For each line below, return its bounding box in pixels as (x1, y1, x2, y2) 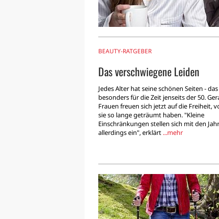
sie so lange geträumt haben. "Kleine (98, 110, 204, 120)
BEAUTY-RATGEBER (98, 47, 152, 55)
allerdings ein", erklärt (98, 128, 163, 137)
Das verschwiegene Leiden (98, 64, 199, 80)
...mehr (163, 128, 183, 137)
